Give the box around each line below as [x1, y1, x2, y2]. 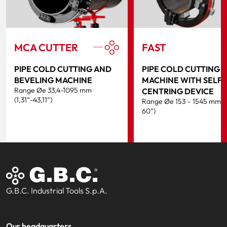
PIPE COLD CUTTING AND [14, 63, 111, 74]
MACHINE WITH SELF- [142, 74, 225, 85]
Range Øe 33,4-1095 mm [14, 85, 92, 95]
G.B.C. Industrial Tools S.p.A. [6, 185, 107, 196]
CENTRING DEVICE [142, 86, 214, 96]
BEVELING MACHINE [14, 74, 92, 85]
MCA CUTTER [14, 41, 78, 54]
